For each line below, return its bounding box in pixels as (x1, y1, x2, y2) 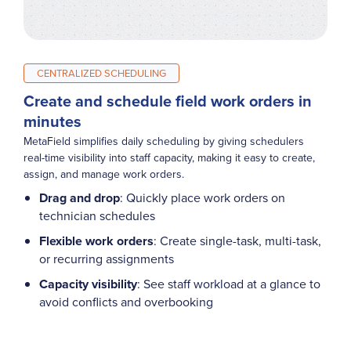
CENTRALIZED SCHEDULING (37, 65, 166, 80)
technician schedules (39, 206, 155, 224)
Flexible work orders (39, 231, 154, 250)
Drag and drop (39, 188, 120, 207)
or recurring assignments (39, 249, 174, 267)
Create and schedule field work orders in (24, 89, 312, 112)
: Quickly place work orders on (120, 188, 285, 206)
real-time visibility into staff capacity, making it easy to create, (24, 150, 315, 166)
